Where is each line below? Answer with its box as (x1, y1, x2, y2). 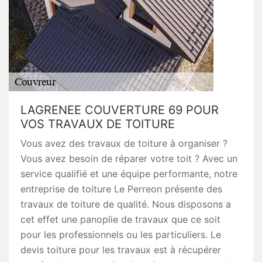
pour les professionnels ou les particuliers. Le (20, 229, 221, 240)
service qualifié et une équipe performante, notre (20, 168, 237, 180)
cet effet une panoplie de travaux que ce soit (20, 213, 220, 225)
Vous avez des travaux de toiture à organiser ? (20, 137, 227, 149)
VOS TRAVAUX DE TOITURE (20, 117, 175, 131)
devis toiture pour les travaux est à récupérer (20, 244, 221, 256)
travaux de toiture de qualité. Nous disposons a (20, 198, 231, 210)
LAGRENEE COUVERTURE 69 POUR (20, 103, 219, 117)
